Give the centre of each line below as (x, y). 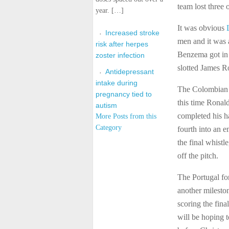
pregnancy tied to (124, 94)
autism (106, 105)
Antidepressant (130, 72)
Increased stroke (132, 33)
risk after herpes (122, 44)
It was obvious (202, 28)
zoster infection (120, 55)
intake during (117, 83)
